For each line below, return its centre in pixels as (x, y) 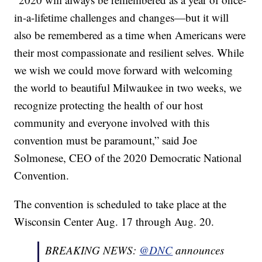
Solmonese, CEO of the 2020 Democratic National (128, 158)
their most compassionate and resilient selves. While (129, 53)
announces (199, 250)
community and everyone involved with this (112, 123)
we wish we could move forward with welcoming (124, 70)
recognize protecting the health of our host (109, 105)
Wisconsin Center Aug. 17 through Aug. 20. (114, 222)
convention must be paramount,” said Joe (106, 140)
